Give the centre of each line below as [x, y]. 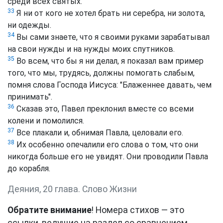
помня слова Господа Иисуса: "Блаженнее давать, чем [110, 85]
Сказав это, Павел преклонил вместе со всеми [104, 109]
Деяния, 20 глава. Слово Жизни [72, 189]
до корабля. [29, 169]
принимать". [30, 97]
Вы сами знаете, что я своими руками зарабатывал [112, 37]
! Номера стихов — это [138, 210]
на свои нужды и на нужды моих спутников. [91, 49]
